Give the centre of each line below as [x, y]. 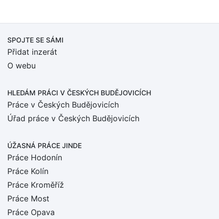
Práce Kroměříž [36, 185]
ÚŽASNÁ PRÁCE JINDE [44, 145]
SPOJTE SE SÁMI [35, 40]
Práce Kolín [28, 171]
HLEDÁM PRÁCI [34, 93]
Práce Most [28, 198]
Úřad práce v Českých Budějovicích [73, 118]
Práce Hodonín [35, 157]
